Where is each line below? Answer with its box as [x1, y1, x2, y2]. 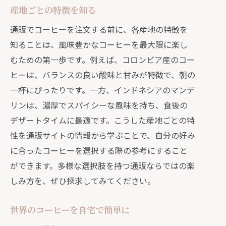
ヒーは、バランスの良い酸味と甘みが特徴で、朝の [10, 69, 195, 81]
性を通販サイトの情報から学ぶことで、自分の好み [10, 129, 195, 141]
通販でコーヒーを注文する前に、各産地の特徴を [10, 23, 188, 35]
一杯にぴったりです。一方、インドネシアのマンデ [10, 84, 195, 96]
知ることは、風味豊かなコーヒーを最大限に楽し [10, 38, 188, 50]
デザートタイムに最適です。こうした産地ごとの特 [10, 114, 195, 126]
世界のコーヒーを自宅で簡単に [10, 204, 130, 215]
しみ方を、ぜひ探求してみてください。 [10, 175, 155, 187]
